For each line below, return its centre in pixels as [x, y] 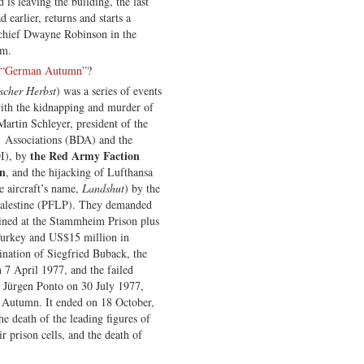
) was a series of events [109, 90]
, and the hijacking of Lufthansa [79, 171]
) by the [142, 188]
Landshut [103, 188]
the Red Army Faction [85, 155]
